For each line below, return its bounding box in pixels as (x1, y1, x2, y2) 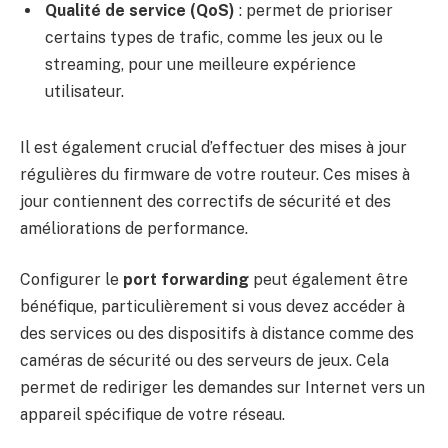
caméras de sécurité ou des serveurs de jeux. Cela (20, 351, 389, 371)
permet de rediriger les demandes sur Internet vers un (20, 378, 425, 398)
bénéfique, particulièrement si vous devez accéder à (20, 297, 405, 317)
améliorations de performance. (20, 218, 248, 238)
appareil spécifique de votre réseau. (20, 405, 285, 425)
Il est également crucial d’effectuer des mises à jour (20, 137, 407, 157)
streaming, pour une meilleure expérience (45, 54, 356, 74)
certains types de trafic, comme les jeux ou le (45, 27, 383, 47)
